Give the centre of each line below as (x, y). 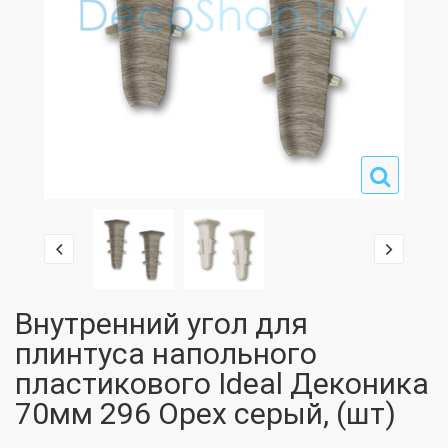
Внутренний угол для (161, 323)
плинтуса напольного (166, 353)
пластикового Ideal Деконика (222, 383)
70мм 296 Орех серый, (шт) (205, 413)
